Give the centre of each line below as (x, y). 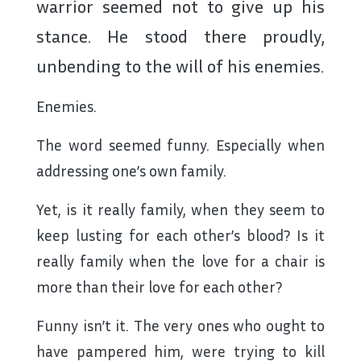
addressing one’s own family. (131, 171)
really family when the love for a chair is (180, 261)
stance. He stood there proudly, (180, 36)
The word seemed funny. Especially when (180, 145)
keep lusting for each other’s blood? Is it (180, 235)
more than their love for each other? (159, 287)
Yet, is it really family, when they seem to (180, 210)
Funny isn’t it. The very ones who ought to (180, 326)
